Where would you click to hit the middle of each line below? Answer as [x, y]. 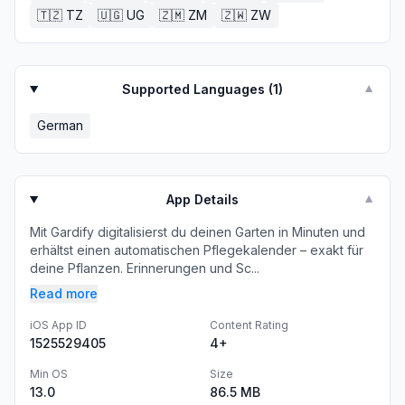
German [60, 125]
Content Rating [249, 325]
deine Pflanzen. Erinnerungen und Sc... [145, 268]
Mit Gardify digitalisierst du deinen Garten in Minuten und [198, 232]
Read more [64, 293]
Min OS [49, 374]
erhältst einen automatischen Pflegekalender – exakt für [197, 250]
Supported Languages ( [198, 89]
